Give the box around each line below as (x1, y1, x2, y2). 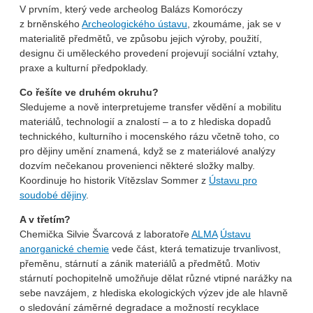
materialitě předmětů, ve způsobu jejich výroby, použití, (20, 32, 262, 44)
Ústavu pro (209, 174, 257, 186)
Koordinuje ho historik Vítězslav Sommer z (20, 174, 209, 186)
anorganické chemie (20, 242, 109, 254)
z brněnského (20, 17, 82, 29)
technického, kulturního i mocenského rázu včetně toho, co (20, 130, 279, 142)
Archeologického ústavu (82, 17, 187, 29)
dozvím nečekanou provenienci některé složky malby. (20, 159, 255, 171)
